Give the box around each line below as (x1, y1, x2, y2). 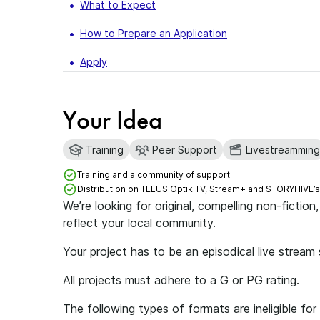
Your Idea (63, 104, 162, 136)
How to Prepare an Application (80, 27, 227, 39)
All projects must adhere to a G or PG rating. (63, 273, 299, 287)
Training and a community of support (77, 169, 230, 180)
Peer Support (152, 144, 217, 156)
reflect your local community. (63, 216, 216, 230)
